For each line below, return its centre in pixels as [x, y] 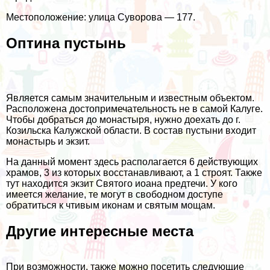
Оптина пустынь [66, 43]
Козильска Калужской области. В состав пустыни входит [131, 131]
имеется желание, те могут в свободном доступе [115, 195]
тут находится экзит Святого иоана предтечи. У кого [122, 184]
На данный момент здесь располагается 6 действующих [132, 162]
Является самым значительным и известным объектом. [130, 98]
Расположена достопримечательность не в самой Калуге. [134, 109]
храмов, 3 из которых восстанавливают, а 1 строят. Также [134, 173]
